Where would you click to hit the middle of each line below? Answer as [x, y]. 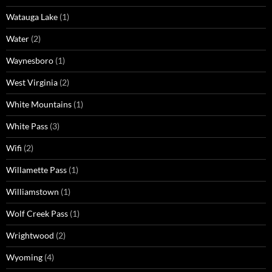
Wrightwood [30, 236]
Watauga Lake [32, 17]
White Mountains [39, 104]
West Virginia [32, 83]
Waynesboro [30, 61]
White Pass [27, 126]
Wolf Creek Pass [37, 214]
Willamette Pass [36, 170]
